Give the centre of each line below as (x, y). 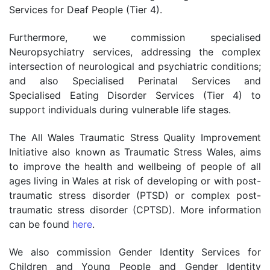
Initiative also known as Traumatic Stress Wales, (122, 152)
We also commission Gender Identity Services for (135, 252)
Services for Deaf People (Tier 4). (86, 10)
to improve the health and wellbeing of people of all (135, 167)
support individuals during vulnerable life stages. (120, 110)
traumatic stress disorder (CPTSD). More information (135, 210)
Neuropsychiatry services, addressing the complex (135, 52)
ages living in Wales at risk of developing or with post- (135, 181)
